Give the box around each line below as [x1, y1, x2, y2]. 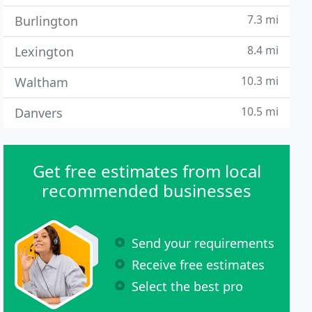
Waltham [15, 74, 69, 91]
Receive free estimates [132, 256, 265, 273]
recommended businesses [42, 179, 252, 202]
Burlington [15, 13, 79, 29]
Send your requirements [132, 234, 275, 251]
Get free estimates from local [32, 159, 261, 182]
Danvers [15, 104, 63, 121]
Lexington [15, 43, 75, 60]
